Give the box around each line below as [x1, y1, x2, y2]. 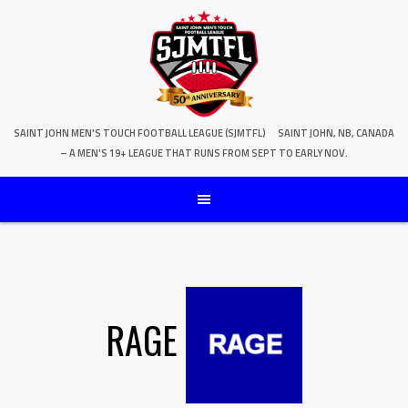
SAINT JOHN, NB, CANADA [278, 126, 394, 141]
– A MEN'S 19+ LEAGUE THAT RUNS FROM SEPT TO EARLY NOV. [60, 146, 348, 161]
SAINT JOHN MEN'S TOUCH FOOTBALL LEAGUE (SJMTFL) [14, 126, 266, 141]
